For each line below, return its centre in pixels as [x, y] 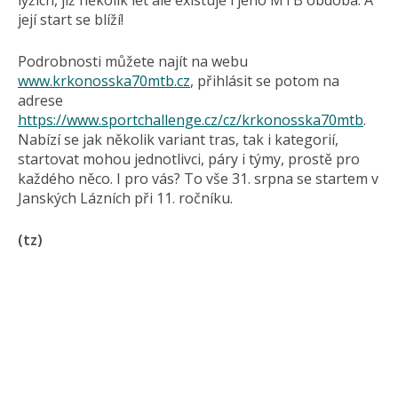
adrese [40, 101]
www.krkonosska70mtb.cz [104, 81]
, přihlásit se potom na [265, 81]
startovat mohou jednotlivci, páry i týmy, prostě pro [189, 159]
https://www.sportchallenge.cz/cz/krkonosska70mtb [191, 120]
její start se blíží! [71, 20]
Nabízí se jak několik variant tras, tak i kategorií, [178, 140]
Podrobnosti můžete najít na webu [133, 62]
